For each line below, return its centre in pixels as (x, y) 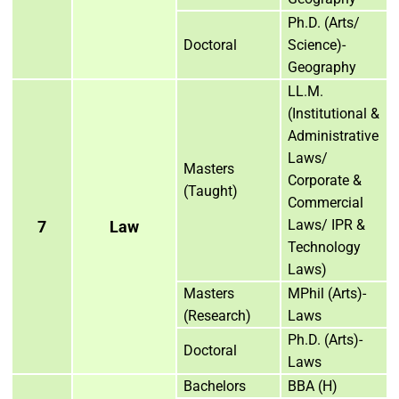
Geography (322, 67)
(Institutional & (334, 113)
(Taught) (211, 191)
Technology (324, 247)
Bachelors (215, 386)
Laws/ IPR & (326, 224)
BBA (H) (313, 386)
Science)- (317, 45)
